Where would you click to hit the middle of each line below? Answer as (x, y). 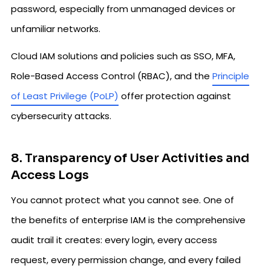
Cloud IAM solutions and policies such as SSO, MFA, (123, 56)
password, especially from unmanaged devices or (123, 8)
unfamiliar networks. (56, 28)
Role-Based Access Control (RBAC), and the (112, 76)
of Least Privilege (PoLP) (65, 96)
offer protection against (175, 96)
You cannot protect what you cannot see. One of (122, 200)
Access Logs (50, 175)
